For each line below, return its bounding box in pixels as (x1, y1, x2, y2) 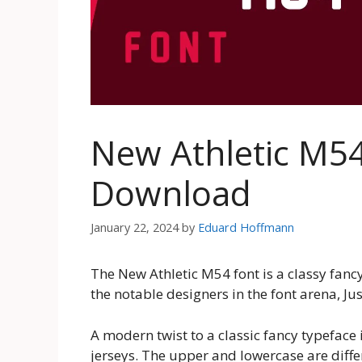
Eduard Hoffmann (198, 220, 294, 236)
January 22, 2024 (90, 220, 179, 236)
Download (90, 170, 251, 217)
